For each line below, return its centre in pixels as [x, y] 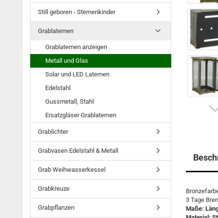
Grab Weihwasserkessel [72, 170]
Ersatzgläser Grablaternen [81, 115]
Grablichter [53, 132]
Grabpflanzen [56, 208]
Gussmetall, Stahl [70, 101]
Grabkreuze [54, 189]
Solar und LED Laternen [77, 74]
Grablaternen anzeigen [76, 47]
